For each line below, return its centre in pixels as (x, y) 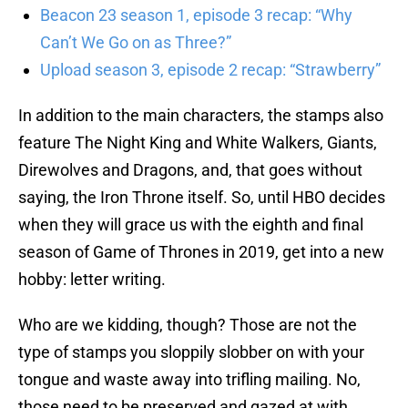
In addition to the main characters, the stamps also (201, 116)
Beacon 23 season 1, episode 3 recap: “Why (196, 15)
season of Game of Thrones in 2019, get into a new (201, 252)
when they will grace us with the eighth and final (191, 225)
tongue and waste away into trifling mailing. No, (189, 380)
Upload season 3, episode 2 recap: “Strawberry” (210, 70)
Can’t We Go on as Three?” (136, 43)
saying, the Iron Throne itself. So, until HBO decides (202, 198)
